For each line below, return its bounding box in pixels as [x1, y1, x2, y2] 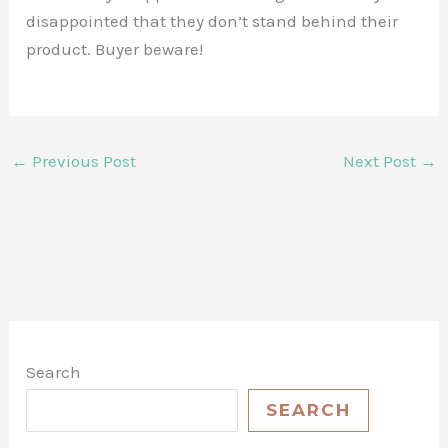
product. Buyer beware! [26, 38, 204, 59]
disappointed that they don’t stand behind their [26, 10, 399, 31]
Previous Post [28, 151, 137, 172]
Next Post [342, 151, 420, 172]
